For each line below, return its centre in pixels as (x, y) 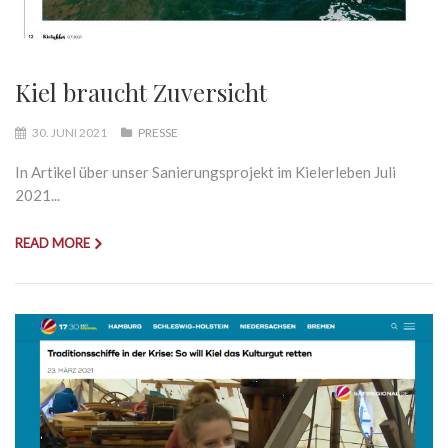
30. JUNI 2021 (69, 132)
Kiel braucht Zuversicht (141, 91)
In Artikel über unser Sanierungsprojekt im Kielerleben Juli (205, 171)
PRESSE (158, 132)
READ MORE (52, 242)
